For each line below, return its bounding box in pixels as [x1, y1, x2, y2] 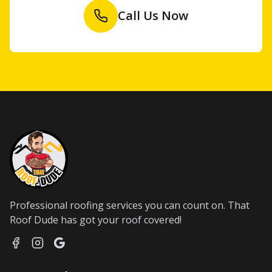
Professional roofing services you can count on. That [10, 199, 250, 212]
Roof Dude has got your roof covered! [10, 213, 182, 226]
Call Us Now [118, 7, 188, 24]
